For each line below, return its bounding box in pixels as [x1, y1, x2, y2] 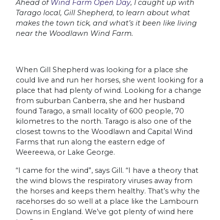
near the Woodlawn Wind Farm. [16, 28, 133, 38]
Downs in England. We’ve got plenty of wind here [16, 207, 193, 216]
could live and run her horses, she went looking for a [16, 75, 203, 84]
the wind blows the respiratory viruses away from [16, 176, 192, 185]
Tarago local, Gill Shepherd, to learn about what [16, 8, 190, 17]
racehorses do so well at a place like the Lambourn [16, 196, 198, 206]
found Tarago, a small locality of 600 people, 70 [16, 106, 184, 115]
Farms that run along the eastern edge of [16, 137, 165, 146]
